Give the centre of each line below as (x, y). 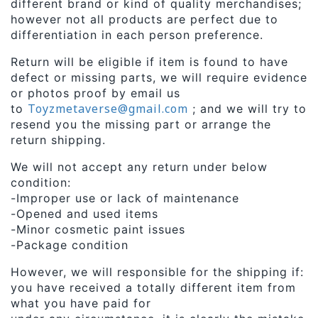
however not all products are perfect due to (144, 19)
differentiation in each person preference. (137, 35)
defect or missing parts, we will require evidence (159, 77)
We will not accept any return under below (139, 167)
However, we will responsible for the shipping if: (157, 272)
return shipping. (58, 140)
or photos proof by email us (95, 93)
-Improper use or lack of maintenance (125, 198)
